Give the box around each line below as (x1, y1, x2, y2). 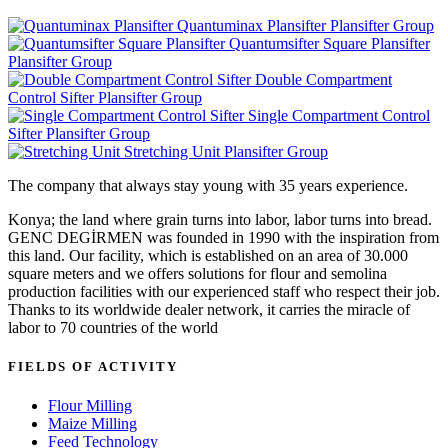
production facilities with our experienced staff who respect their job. (8, 282, 440, 300)
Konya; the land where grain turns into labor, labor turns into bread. (8, 210, 432, 228)
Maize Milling (48, 415, 137, 433)
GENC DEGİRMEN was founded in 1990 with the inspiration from (8, 228, 439, 246)
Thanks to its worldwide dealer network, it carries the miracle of (8, 300, 410, 318)
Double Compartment (255, 70, 392, 88)
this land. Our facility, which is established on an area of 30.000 (8, 246, 408, 264)
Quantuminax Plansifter (177, 16, 326, 34)
